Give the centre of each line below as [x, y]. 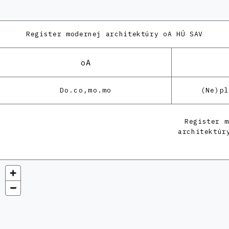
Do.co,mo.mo [86, 90]
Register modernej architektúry [93, 34]
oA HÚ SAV [181, 34]
